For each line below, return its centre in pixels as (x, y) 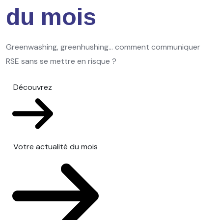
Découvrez (33, 87)
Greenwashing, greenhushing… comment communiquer (103, 47)
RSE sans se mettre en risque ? (61, 61)
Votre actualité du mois (55, 146)
